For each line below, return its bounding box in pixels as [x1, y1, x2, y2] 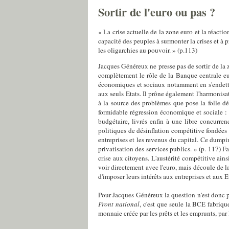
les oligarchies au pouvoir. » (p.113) [98, 45, 197, 55]
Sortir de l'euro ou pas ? [98, 3, 215, 20]
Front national [98, 199, 140, 209]
